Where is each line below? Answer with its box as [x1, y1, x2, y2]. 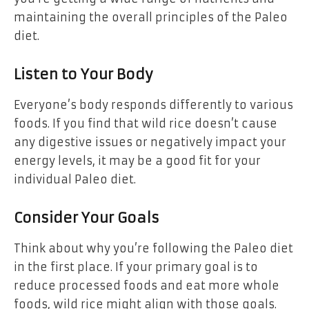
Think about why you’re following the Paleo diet [14, 241, 293, 255]
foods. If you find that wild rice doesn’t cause [14, 116, 277, 130]
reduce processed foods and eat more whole [14, 278, 279, 292]
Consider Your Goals [14, 209, 159, 228]
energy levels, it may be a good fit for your [14, 153, 261, 168]
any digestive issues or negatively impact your [14, 134, 286, 149]
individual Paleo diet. [14, 172, 136, 186]
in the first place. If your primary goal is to [14, 259, 258, 274]
